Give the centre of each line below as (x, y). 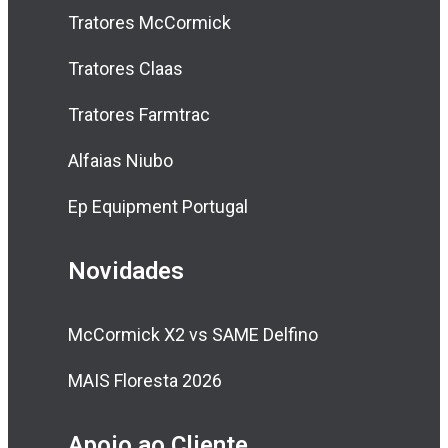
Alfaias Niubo (120, 160)
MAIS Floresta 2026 (145, 380)
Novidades (126, 271)
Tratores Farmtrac (139, 114)
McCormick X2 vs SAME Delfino (193, 334)
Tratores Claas (125, 68)
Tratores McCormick (149, 22)
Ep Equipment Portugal (158, 206)
